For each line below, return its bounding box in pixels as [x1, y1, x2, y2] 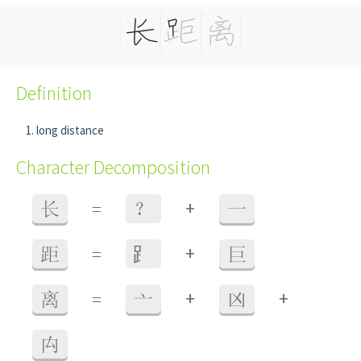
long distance [36, 122, 104, 138]
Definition [16, 81, 92, 106]
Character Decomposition [16, 155, 210, 180]
